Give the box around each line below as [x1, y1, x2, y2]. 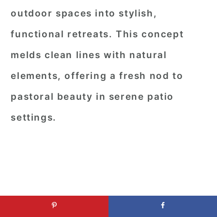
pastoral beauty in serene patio [11, 91, 174, 102]
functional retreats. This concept [11, 29, 184, 40]
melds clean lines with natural [11, 49, 167, 61]
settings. [11, 112, 57, 123]
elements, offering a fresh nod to [11, 70, 184, 81]
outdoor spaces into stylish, [11, 8, 157, 19]
